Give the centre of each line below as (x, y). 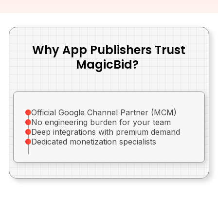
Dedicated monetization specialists (93, 142)
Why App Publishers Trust (109, 50)
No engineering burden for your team (101, 122)
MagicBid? (109, 64)
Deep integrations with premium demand (105, 132)
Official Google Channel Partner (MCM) (104, 112)
